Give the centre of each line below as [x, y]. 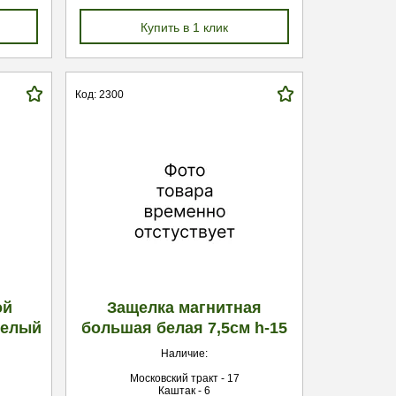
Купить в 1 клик [184, 27]
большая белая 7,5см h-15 [184, 328]
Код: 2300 [99, 95]
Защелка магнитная [184, 308]
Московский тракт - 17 [184, 378]
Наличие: [184, 354]
